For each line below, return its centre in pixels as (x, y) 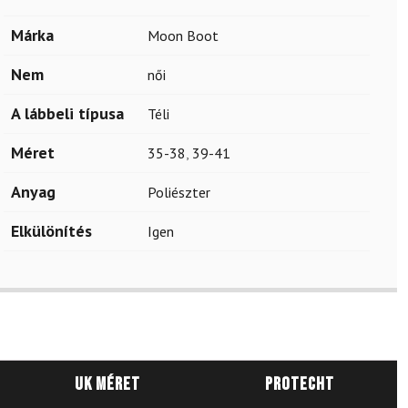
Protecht (300, 384)
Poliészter (179, 192)
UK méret (107, 384)
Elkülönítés (51, 231)
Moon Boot (183, 36)
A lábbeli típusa (67, 113)
